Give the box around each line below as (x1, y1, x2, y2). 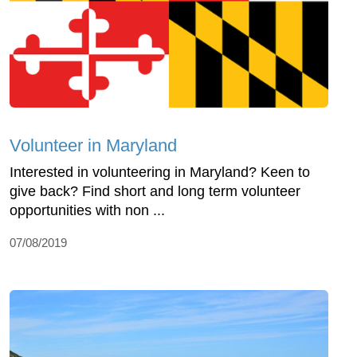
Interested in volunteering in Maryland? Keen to (10, 164, 310, 181)
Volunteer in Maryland (10, 135, 177, 156)
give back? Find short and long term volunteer (10, 183, 300, 200)
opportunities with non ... (10, 202, 165, 219)
